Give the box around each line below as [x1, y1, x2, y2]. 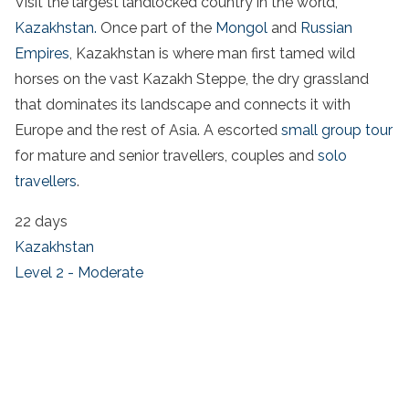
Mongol [215, 18, 267, 37]
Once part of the [97, 18, 215, 37]
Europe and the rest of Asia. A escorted [15, 121, 281, 139]
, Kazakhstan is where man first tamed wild [69, 44, 355, 62]
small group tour [281, 121, 393, 139]
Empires [15, 44, 69, 62]
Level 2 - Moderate [15, 263, 143, 281]
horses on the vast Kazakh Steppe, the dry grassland [15, 69, 369, 88]
